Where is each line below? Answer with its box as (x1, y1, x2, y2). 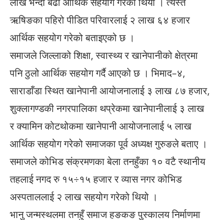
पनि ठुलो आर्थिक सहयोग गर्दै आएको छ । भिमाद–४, (10, 66, 185, 80)
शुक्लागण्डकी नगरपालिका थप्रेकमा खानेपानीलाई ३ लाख (10, 101, 204, 115)
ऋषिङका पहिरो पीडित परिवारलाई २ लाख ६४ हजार (10, 13, 190, 27)
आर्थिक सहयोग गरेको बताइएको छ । (10, 30, 135, 44)
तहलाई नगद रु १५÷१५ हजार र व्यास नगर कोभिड (10, 172, 182, 186)
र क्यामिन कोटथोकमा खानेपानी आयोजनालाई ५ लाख (10, 119, 192, 133)
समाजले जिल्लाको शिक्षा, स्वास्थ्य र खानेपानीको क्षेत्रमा (10, 48, 198, 62)
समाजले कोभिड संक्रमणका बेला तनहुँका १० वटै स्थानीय (10, 154, 205, 168)
